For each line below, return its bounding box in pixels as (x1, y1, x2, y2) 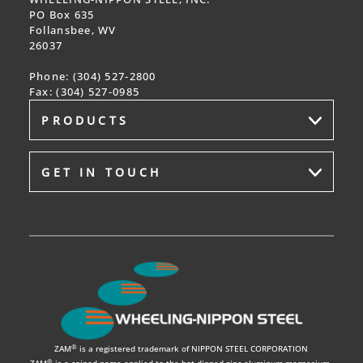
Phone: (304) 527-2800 (28, 69, 156, 84)
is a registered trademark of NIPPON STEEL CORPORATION (77, 344, 309, 355)
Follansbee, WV (28, 23, 117, 38)
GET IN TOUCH (41, 164, 162, 180)
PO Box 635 (28, 7, 95, 23)
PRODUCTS (41, 112, 130, 128)
